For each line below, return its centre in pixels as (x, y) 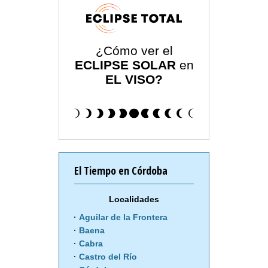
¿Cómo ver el (134, 51)
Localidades (134, 200)
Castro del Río (108, 257)
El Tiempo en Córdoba (121, 171)
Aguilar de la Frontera (123, 217)
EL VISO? (134, 80)
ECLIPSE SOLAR (125, 65)
